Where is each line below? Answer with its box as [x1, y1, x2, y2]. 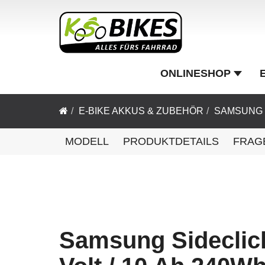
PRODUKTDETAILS [123, 135, 219, 147]
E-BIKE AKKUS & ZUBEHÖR [79, 106, 203, 116]
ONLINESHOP [160, 67, 231, 79]
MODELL [65, 135, 109, 147]
